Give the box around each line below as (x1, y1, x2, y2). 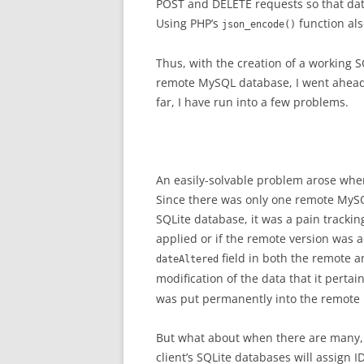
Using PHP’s (156, 15, 222, 31)
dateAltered (156, 253, 219, 265)
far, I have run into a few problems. (156, 94, 349, 110)
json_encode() (222, 19, 296, 30)
